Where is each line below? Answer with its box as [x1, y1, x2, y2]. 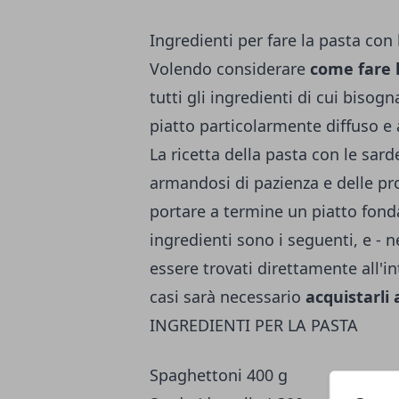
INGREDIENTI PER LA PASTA [150, 314, 358, 337]
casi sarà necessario [150, 286, 305, 308]
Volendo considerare [150, 58, 310, 80]
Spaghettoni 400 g [150, 364, 288, 387]
